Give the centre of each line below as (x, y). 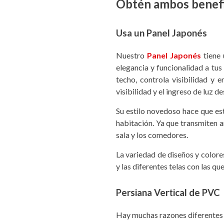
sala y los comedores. (153, 135)
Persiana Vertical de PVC (168, 193)
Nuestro (131, 55)
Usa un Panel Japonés (161, 33)
